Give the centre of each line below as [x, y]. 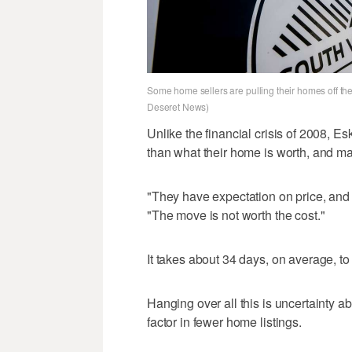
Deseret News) [178, 107]
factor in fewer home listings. [224, 322]
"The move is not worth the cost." [236, 215]
